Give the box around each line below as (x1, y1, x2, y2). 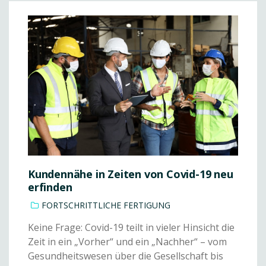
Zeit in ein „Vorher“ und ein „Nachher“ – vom (28, 235, 227, 249)
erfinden (28, 180, 72, 195)
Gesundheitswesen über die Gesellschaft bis (28, 249, 223, 263)
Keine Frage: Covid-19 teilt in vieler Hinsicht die (28, 221, 235, 235)
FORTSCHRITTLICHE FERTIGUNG (42, 199, 170, 211)
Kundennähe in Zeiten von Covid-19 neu (28, 167, 233, 182)
